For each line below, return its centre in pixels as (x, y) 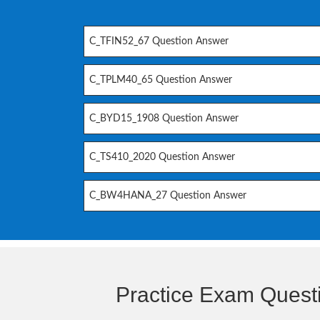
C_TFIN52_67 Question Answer (159, 41)
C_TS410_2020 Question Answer (162, 157)
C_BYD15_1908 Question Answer (164, 118)
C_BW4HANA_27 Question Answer (168, 195)
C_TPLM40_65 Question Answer (161, 80)
